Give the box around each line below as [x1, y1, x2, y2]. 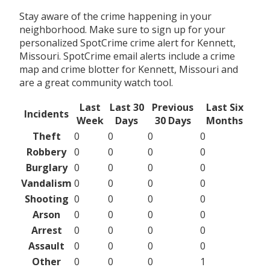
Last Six [206, 100, 243, 114]
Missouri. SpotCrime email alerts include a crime [19, 49, 235, 63]
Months [206, 113, 243, 127]
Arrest [31, 223, 62, 237]
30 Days [154, 113, 191, 127]
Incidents [24, 107, 69, 121]
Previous [152, 100, 193, 114]
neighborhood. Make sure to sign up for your [19, 22, 225, 36]
